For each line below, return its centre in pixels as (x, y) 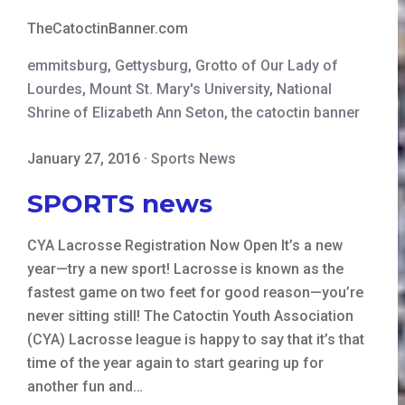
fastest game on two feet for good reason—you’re (195, 292)
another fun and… (85, 386)
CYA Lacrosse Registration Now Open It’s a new (185, 245)
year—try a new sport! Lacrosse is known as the (185, 268)
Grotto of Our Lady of (267, 65)
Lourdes (55, 89)
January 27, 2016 (84, 158)
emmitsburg (67, 65)
